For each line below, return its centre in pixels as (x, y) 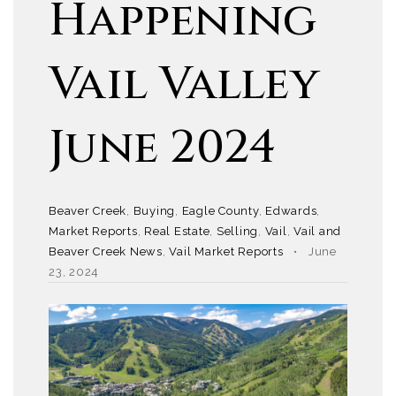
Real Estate (177, 231)
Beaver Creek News (106, 251)
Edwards (291, 211)
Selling (237, 231)
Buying (154, 211)
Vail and (317, 231)
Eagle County (220, 211)
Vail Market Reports (226, 251)
